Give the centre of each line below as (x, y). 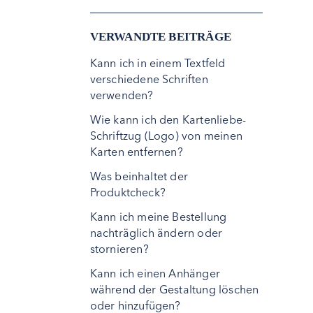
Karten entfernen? (136, 152)
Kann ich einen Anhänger (155, 273)
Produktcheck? (128, 192)
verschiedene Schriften (149, 79)
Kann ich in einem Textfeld (158, 63)
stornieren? (119, 249)
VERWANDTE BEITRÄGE (161, 37)
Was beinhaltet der (139, 176)
